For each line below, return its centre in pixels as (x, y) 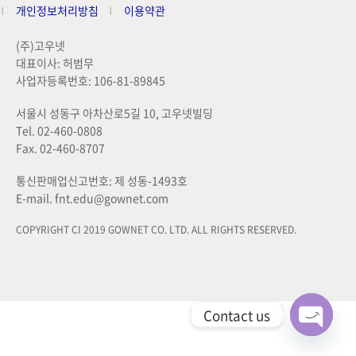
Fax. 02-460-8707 (60, 148)
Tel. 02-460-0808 (59, 131)
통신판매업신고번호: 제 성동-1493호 (102, 181)
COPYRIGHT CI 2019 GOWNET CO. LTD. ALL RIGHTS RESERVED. (156, 230)
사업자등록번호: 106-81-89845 (91, 81)
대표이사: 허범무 (55, 63)
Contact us (237, 315)
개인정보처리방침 (57, 11)
